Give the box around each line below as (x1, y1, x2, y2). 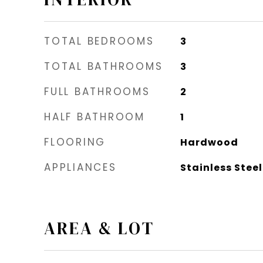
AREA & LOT (44, 216, 154, 240)
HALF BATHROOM (44, 109, 145, 124)
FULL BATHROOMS (44, 84, 150, 99)
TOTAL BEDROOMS (44, 33, 154, 48)
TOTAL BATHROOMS (44, 59, 163, 73)
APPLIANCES (44, 160, 117, 174)
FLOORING (44, 134, 106, 149)
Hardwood (180, 135, 238, 149)
